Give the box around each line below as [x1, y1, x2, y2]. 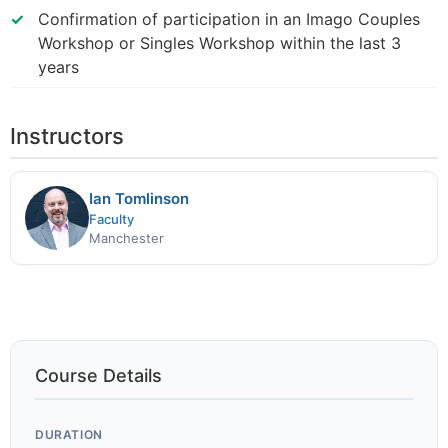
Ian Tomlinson [89, 188, 189, 208]
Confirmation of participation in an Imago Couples [38, 8, 420, 29]
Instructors [10, 122, 124, 149]
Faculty [89, 210, 134, 227]
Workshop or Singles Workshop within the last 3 [38, 32, 401, 53]
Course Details [35, 364, 162, 386]
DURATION [35, 426, 103, 442]
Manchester [89, 229, 164, 246]
